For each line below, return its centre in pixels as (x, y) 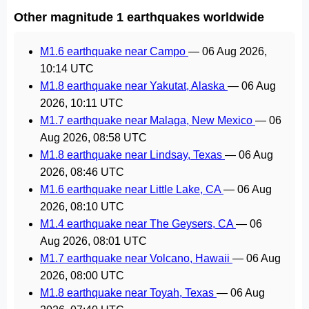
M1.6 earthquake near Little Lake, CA (132, 189)
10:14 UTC (67, 69)
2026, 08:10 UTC (82, 207)
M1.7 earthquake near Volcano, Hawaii (136, 258)
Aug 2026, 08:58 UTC (93, 138)
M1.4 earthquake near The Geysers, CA (138, 224)
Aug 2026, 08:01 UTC (93, 241)
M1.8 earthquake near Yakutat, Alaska (134, 86)
